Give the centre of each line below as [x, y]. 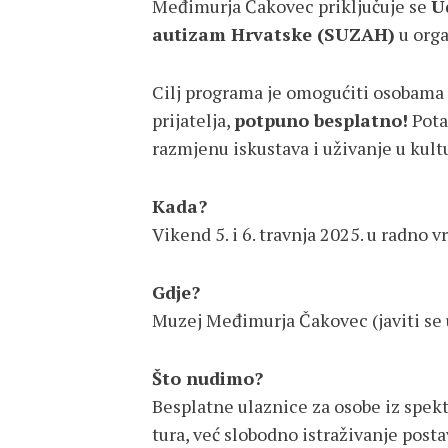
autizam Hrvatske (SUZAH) [273, 34]
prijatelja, [193, 120]
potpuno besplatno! [321, 120]
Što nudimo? [207, 378]
